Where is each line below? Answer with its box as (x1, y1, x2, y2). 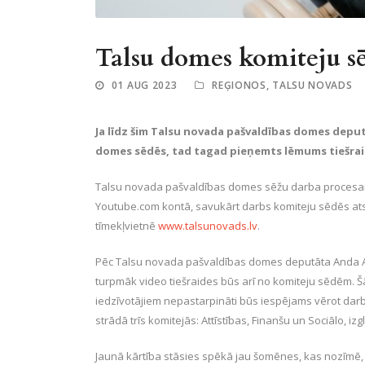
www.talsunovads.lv (158, 218, 257, 233)
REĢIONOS (212, 77, 266, 92)
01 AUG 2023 (111, 77, 178, 92)
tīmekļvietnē (95, 218, 158, 233)
